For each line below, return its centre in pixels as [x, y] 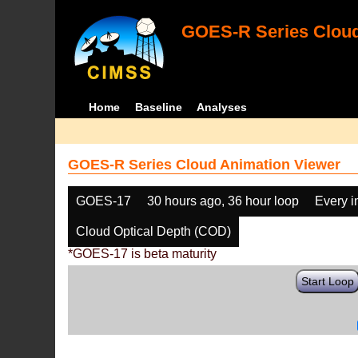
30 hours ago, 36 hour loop [223, 201]
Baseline [158, 107]
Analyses [222, 107]
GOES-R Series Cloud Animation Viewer [205, 165]
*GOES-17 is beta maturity [143, 254]
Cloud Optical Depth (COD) [154, 231]
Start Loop [328, 281]
